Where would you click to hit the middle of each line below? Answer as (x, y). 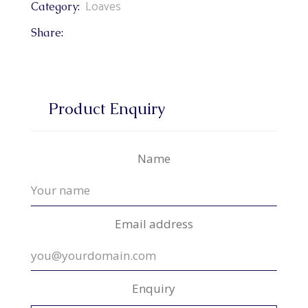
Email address (154, 223)
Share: (47, 33)
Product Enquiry (107, 109)
